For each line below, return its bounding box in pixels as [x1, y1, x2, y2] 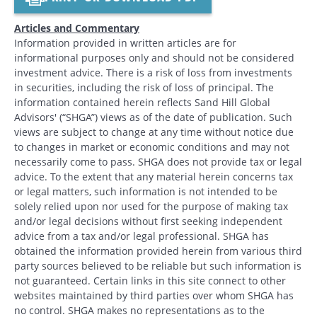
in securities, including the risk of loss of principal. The [14, 80, 274, 94]
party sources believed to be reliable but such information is [14, 258, 301, 272]
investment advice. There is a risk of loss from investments [14, 65, 292, 79]
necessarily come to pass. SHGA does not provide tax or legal [14, 154, 302, 168]
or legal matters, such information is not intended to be [14, 184, 277, 198]
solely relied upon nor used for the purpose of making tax [14, 199, 288, 213]
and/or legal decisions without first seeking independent [14, 214, 282, 228]
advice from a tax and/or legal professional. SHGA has [14, 229, 269, 243]
